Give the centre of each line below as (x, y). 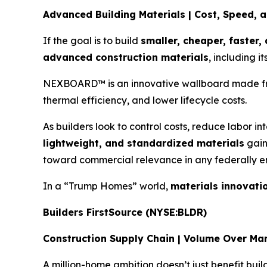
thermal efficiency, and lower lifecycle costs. (145, 100)
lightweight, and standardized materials (144, 143)
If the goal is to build (92, 41)
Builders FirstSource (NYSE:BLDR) (125, 212)
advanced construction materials (126, 58)
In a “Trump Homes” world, (107, 186)
